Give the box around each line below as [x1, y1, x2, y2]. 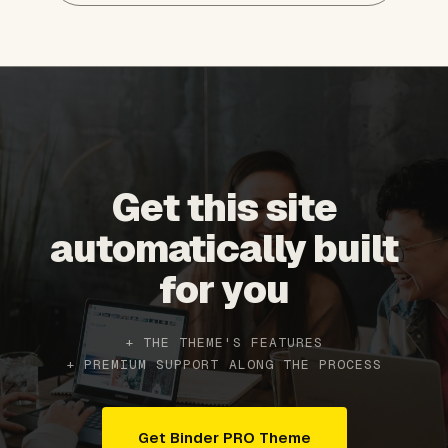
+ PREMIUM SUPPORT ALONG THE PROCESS [65, 356, 383, 374]
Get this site [111, 183, 337, 233]
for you [159, 265, 289, 315]
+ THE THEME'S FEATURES [124, 334, 324, 352]
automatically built [50, 224, 398, 274]
